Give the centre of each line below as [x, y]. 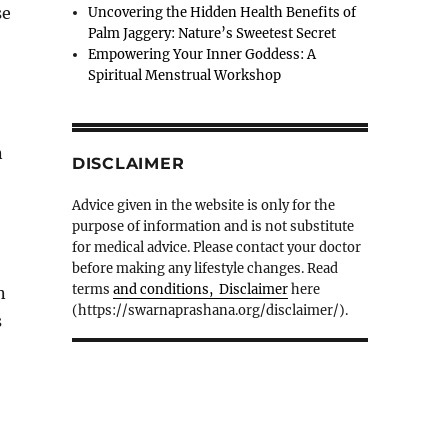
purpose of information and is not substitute [212, 227]
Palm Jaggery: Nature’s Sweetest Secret [212, 34]
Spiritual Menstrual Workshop [185, 76]
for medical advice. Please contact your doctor [216, 248]
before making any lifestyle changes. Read [204, 269]
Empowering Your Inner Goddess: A [202, 55]
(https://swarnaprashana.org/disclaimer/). [209, 311]
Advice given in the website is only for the [203, 206]
